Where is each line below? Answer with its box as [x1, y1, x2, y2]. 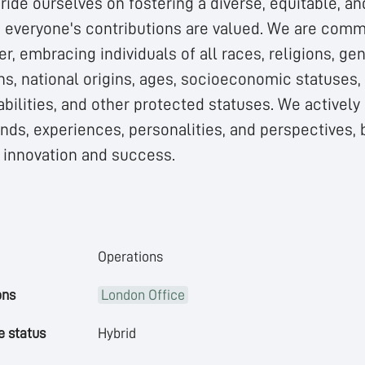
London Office [100, 288, 185, 302]
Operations [97, 249, 163, 264]
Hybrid [97, 326, 136, 341]
